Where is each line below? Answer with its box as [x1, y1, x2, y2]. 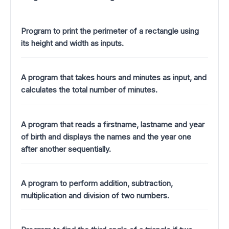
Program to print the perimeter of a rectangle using [21, 26, 199, 36]
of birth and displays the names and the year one [21, 131, 191, 142]
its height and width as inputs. [21, 38, 124, 48]
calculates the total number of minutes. [21, 85, 157, 95]
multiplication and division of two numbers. [21, 190, 169, 200]
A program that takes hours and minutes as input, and [21, 73, 207, 83]
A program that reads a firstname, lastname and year [21, 119, 204, 129]
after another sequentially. [21, 144, 111, 154]
